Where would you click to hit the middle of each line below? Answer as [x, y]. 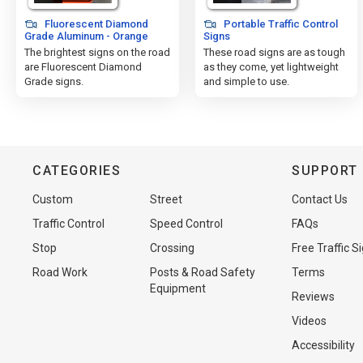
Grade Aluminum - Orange [86, 36]
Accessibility [323, 345]
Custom [53, 199]
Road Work [60, 272]
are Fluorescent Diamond [83, 67]
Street [166, 199]
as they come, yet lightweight [271, 67]
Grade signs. [54, 81]
